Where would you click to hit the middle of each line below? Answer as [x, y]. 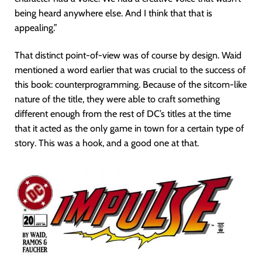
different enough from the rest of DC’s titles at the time [123, 114]
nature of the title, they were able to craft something [117, 99]
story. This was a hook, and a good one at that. [107, 143]
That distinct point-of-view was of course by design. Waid [128, 56]
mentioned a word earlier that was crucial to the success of [130, 70]
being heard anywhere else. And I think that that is [113, 13]
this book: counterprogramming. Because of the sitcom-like [131, 85]
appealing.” [36, 28]
